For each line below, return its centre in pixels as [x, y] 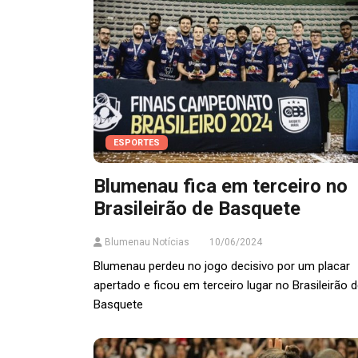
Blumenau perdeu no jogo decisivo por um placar [222, 267]
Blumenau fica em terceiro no [221, 187]
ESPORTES [137, 143]
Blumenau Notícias [146, 243]
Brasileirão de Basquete [197, 209]
